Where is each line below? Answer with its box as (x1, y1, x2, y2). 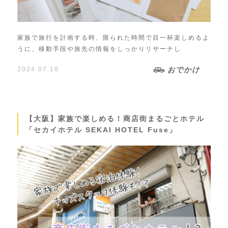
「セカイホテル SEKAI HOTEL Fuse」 (25, 126, 177, 134)
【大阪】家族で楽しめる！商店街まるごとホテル (25, 115, 205, 123)
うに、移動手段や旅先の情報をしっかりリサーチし (17, 45, 181, 53)
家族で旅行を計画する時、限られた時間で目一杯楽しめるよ (17, 34, 210, 42)
